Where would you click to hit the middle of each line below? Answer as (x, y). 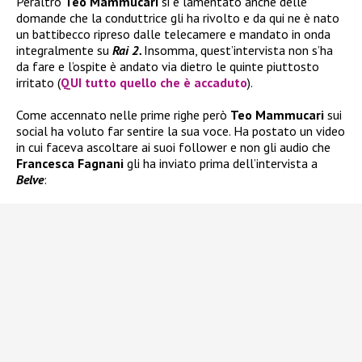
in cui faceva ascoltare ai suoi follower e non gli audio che (173, 147)
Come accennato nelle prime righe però (123, 115)
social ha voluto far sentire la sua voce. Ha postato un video (181, 131)
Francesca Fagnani (70, 164)
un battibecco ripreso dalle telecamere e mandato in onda (173, 34)
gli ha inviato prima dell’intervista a (221, 164)
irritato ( (38, 83)
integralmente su (64, 51)
